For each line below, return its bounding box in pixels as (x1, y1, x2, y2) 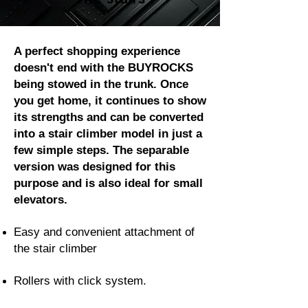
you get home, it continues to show (14, 94, 206, 108)
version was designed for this (14, 160, 175, 174)
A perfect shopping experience (14, 45, 180, 58)
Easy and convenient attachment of (14, 225, 195, 239)
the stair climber (14, 242, 97, 256)
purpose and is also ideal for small (14, 177, 203, 190)
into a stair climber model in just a (14, 127, 202, 141)
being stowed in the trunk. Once (14, 78, 188, 91)
